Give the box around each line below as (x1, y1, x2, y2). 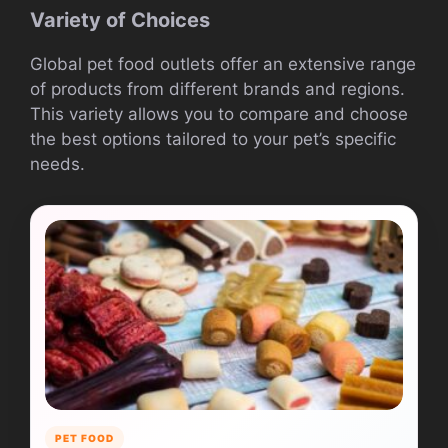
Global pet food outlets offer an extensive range (30, 54, 416, 75)
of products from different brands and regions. (30, 79, 405, 100)
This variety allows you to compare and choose (30, 104, 408, 125)
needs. (30, 154, 85, 175)
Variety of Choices (30, 8, 210, 33)
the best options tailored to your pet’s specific (30, 129, 396, 150)
